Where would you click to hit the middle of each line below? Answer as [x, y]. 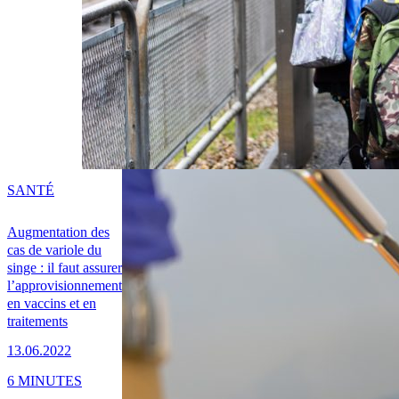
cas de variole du [54, 250]
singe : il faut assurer [65, 268]
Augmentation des [58, 232]
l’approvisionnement [65, 286]
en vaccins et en [52, 304]
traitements [37, 322]
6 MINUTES [45, 380]
